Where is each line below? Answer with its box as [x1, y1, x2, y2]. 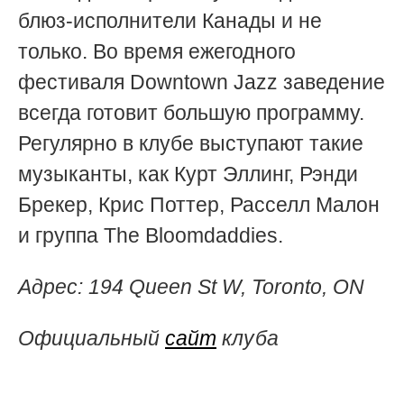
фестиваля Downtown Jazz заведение [18, 70, 385, 95]
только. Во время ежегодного [18, 40, 296, 64]
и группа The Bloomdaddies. [18, 224, 283, 248]
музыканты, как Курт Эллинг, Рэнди [18, 162, 358, 187]
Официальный [18, 326, 165, 351]
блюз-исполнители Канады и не [18, 9, 322, 33]
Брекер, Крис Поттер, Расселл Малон [18, 193, 380, 217]
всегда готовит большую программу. [18, 101, 364, 125]
